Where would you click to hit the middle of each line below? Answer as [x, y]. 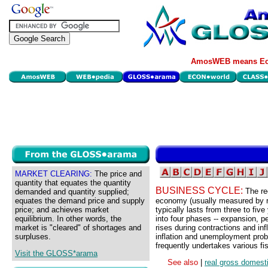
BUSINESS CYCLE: [200, 191]
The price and [117, 174]
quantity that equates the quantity [73, 183]
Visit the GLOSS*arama [56, 254]
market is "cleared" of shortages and [78, 228]
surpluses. [33, 237]
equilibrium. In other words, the [68, 219]
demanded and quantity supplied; [72, 192]
